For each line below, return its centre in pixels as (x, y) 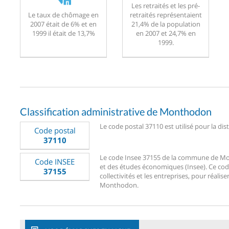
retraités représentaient (166, 15)
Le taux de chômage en (63, 15)
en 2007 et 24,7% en (166, 33)
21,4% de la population (166, 24)
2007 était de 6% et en (63, 24)
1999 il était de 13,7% (63, 33)
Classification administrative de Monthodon (116, 111)
